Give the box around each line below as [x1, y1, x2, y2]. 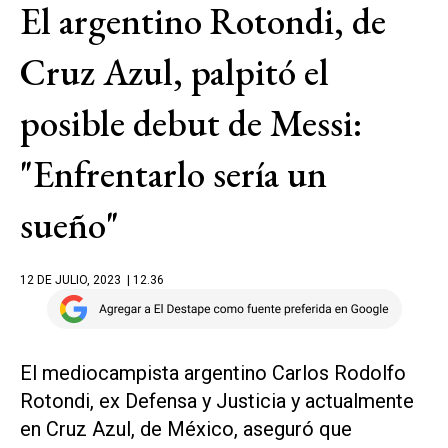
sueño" [20, 201, 119, 249]
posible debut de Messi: [20, 99, 363, 147]
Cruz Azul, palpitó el [20, 48, 329, 96]
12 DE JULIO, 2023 [20, 273, 121, 287]
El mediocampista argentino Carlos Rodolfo [20, 361, 406, 385]
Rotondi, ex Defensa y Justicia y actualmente [20, 389, 414, 413]
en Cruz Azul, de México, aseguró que [20, 417, 352, 441]
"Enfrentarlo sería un [20, 150, 327, 198]
